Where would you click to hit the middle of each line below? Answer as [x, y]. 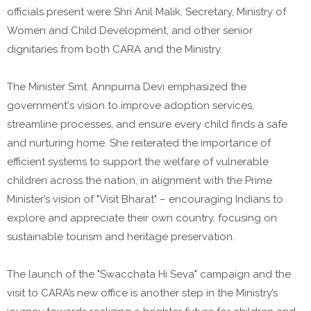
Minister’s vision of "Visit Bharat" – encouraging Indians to [145, 199]
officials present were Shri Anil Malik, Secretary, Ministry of [146, 11]
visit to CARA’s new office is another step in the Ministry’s [142, 293]
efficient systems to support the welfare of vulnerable [138, 161]
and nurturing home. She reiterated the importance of [139, 143]
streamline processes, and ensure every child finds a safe [147, 124]
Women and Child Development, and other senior [130, 30]
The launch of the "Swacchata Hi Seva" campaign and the [149, 274]
